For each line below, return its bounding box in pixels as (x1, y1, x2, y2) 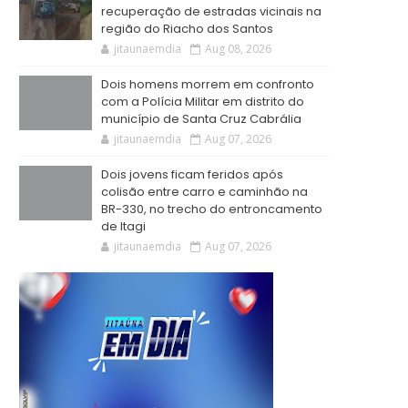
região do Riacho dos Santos (101, 20, 273, 37)
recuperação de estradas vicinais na (101, 3, 321, 20)
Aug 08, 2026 (205, 41, 271, 56)
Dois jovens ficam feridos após (101, 166, 283, 183)
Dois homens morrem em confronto (101, 76, 314, 93)
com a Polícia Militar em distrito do (101, 93, 304, 110)
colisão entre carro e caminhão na (101, 183, 308, 200)
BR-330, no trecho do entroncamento (101, 200, 322, 218)
